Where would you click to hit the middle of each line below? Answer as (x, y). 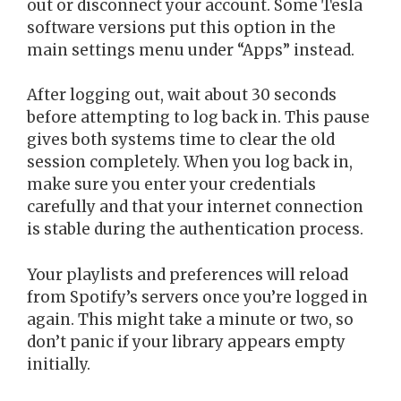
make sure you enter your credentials (171, 185)
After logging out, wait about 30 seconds (182, 95)
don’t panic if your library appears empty (186, 341)
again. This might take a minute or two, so (190, 319)
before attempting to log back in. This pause (198, 118)
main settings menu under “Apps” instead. (191, 50)
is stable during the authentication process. (195, 230)
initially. (59, 364)
